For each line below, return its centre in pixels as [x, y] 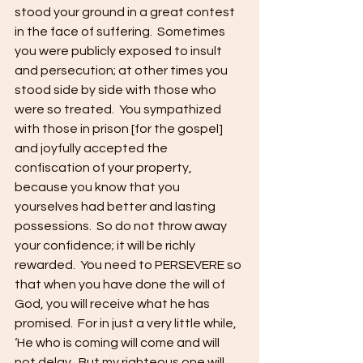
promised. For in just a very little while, [127, 323]
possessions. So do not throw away [122, 226]
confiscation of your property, [105, 168]
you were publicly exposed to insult [120, 51]
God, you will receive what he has [113, 304]
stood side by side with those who [117, 90]
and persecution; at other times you [122, 70]
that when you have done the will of [121, 284]
